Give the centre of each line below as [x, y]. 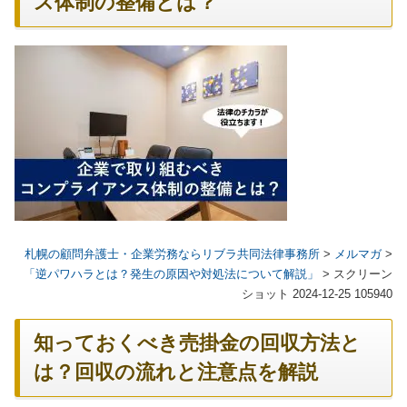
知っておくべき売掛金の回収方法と [197, 344]
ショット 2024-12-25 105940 [317, 294]
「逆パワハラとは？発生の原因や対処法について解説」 [171, 274]
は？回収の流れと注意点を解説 [176, 373]
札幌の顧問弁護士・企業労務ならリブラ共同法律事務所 [172, 254]
